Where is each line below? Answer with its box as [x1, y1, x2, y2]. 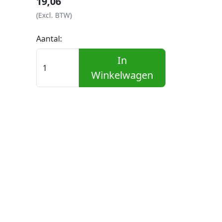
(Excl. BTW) [36, 10, 72, 20]
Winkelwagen [91, 68, 153, 82]
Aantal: [36, 33, 62, 44]
